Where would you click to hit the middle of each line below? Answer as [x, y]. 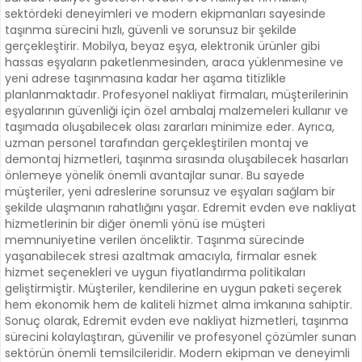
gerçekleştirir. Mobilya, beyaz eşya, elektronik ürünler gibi [162, 46]
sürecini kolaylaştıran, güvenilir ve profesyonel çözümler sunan [181, 337]
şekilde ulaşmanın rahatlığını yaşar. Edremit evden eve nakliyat [181, 208]
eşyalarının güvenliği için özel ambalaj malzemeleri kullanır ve [177, 111]
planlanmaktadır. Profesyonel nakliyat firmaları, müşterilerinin [177, 95]
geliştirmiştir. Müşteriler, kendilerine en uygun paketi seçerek [173, 289]
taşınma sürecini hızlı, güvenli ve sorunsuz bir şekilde [151, 30]
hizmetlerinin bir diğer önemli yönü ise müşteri [135, 224]
